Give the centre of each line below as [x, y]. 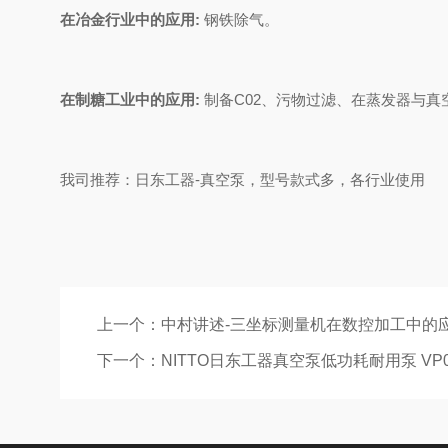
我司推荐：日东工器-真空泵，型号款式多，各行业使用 [242, 179]
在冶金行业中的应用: [132, 19]
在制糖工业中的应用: [130, 99]
